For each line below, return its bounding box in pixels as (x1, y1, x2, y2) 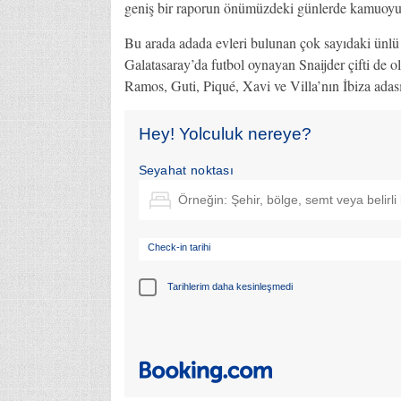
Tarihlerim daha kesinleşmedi (166, 281, 293, 293)
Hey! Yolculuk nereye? (138, 124, 311, 143)
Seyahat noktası (138, 163, 234, 177)
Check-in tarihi (147, 241, 210, 252)
